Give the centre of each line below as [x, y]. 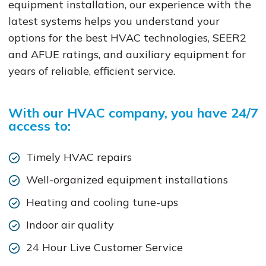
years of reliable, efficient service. [91, 71]
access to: [39, 126]
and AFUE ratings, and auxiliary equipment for [127, 54]
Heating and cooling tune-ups [102, 202]
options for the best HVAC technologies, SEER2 [127, 38]
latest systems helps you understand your [114, 21]
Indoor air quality [70, 225]
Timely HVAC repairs [79, 157]
